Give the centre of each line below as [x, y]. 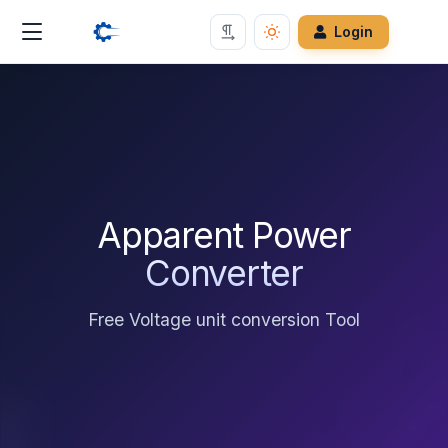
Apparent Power [224, 235]
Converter [224, 273]
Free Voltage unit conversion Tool [224, 319]
